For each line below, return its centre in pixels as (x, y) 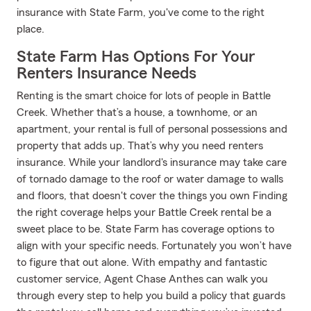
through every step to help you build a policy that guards (151, 296)
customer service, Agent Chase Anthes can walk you (142, 279)
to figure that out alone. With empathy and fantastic (142, 262)
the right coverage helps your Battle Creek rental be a (144, 212)
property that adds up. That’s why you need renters (140, 146)
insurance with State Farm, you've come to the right (141, 12)
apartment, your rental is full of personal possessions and (152, 129)
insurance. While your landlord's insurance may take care (152, 162)
